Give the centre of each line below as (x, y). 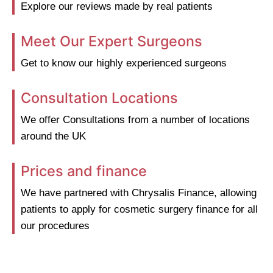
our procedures (55, 225)
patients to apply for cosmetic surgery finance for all (139, 209)
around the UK (53, 136)
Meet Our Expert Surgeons (112, 41)
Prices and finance (84, 171)
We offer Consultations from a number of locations (135, 119)
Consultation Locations (99, 97)
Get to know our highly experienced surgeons (124, 63)
